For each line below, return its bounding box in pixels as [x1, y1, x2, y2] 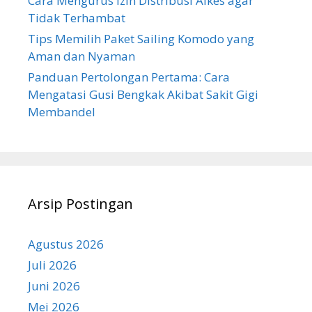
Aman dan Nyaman [28, 47, 135, 64]
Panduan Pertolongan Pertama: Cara [28, 68, 230, 85]
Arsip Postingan [28, 194, 133, 213]
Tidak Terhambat [28, 9, 125, 26]
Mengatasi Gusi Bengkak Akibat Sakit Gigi [28, 86, 258, 102]
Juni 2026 [28, 277, 80, 294]
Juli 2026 [28, 256, 77, 273]
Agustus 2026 [28, 235, 104, 252]
